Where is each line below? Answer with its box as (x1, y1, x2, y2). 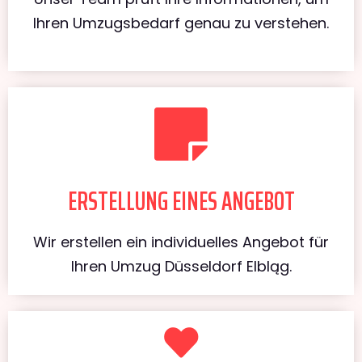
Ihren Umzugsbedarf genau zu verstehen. (33, 12, 329, 33)
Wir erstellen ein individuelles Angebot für (33, 231, 329, 252)
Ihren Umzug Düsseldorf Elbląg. (70, 255, 292, 276)
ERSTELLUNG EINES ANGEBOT (67, 180, 295, 221)
